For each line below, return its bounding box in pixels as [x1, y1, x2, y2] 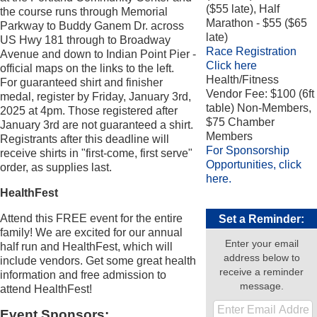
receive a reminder [219, 266, 304, 277]
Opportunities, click [206, 158, 302, 171]
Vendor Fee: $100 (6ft [206, 88, 315, 100]
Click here [206, 59, 258, 71]
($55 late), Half [206, 3, 280, 15]
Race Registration [206, 45, 297, 57]
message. [239, 280, 284, 292]
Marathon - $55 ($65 [206, 17, 308, 29]
